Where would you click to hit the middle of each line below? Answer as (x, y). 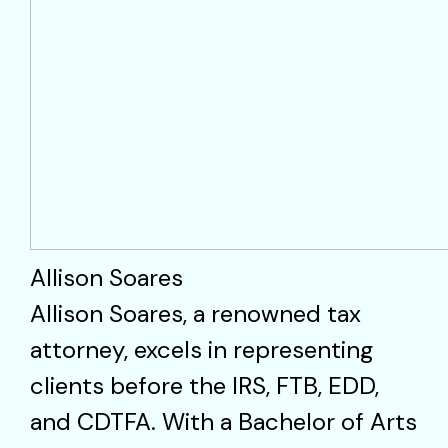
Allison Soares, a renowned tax (195, 313)
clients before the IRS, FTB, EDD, (204, 385)
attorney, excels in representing (201, 349)
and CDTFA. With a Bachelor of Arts (223, 421)
